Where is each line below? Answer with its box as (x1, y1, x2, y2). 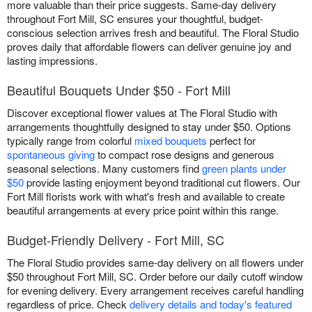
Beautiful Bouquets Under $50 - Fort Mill (7, 81, 231, 100)
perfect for (207, 133, 256, 148)
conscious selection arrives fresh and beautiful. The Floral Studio (7, 25, 299, 40)
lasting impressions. (7, 53, 97, 68)
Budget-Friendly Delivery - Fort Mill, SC (7, 231, 224, 249)
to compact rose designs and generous (95, 147, 274, 162)
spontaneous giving (7, 147, 95, 162)
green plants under (202, 161, 286, 176)
